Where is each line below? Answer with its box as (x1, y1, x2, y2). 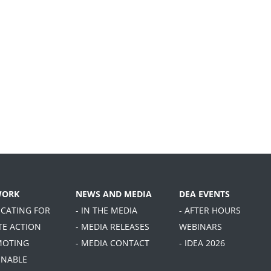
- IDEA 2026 (179, 237, 225, 249)
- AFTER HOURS (179, 204, 241, 217)
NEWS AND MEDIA (76, 188, 152, 200)
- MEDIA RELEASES (76, 221, 149, 233)
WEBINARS (179, 221, 222, 233)
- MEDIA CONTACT (76, 237, 149, 249)
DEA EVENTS (179, 188, 230, 200)
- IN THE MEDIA (76, 204, 137, 217)
